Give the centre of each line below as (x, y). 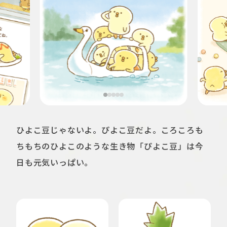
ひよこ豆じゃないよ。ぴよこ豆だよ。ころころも (110, 130)
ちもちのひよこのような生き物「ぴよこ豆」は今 (110, 146)
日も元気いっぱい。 (55, 162)
